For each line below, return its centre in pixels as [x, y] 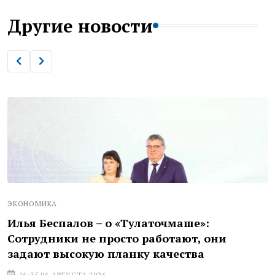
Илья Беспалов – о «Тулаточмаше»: [108, 223]
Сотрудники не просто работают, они [117, 238]
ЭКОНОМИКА [33, 203]
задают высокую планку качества [106, 253]
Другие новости [80, 25]
